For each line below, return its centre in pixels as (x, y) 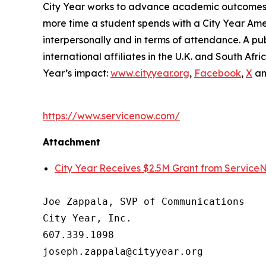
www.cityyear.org (150, 73)
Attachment (72, 142)
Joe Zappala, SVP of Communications (144, 202)
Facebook (218, 73)
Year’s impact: (77, 73)
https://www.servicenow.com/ (111, 116)
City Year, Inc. (87, 218)
